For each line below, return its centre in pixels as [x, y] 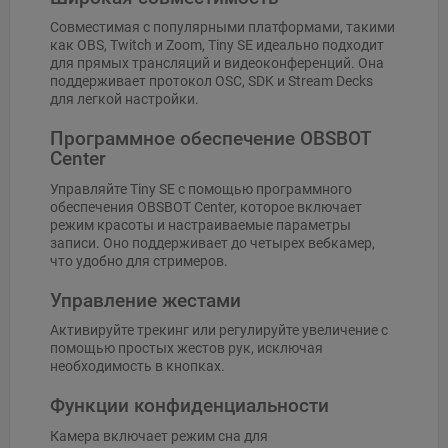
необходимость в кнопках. [137, 366]
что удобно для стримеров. [139, 260]
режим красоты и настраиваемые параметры [200, 224]
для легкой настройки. [124, 99]
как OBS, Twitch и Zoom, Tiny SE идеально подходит [217, 45]
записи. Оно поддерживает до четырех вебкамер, [212, 242]
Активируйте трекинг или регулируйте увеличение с [219, 330]
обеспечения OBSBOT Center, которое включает [206, 206]
